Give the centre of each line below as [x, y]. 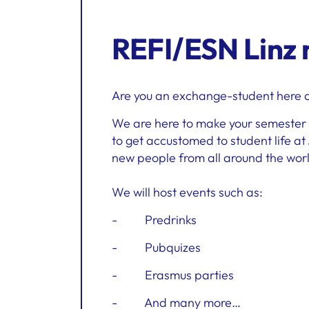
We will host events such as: [187, 192]
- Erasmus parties [173, 275]
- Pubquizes [156, 247]
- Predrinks [154, 220]
